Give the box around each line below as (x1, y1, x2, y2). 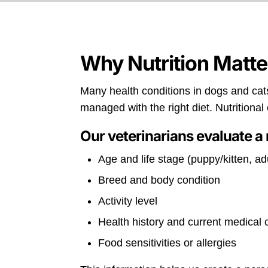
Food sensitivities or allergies (98, 236, 237, 249)
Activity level (98, 194, 158, 207)
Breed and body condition (98, 173, 221, 186)
